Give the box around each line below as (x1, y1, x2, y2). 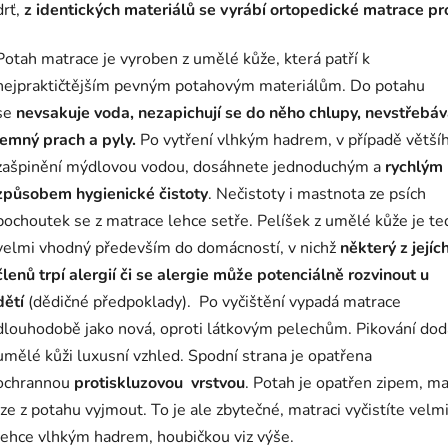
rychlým (385, 156, 443, 179)
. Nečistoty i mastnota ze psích (208, 183, 426, 206)
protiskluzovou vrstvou (74, 372, 245, 395)
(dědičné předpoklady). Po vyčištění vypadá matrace (28, 291, 401, 314)
